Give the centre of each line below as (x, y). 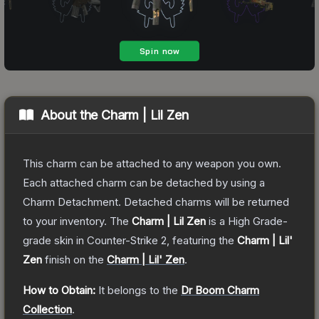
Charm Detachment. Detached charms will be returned (156, 202)
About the (71, 115)
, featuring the (202, 240)
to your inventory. (65, 221)
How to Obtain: (59, 290)
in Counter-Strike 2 (120, 240)
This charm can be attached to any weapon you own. (152, 163)
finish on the (74, 259)
